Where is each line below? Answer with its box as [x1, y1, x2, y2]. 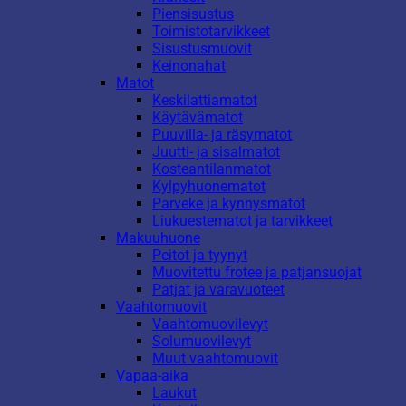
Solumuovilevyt [152, 332, 251, 350]
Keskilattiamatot [152, 91, 257, 109]
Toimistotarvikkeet [152, 22, 270, 40]
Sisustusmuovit [152, 39, 252, 57]
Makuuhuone [116, 228, 200, 246]
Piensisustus [152, 5, 234, 23]
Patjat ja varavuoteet [152, 280, 285, 298]
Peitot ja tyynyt [152, 246, 247, 264]
